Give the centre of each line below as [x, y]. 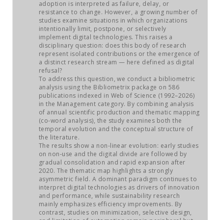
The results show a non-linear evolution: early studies [119, 146]
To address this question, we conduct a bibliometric [117, 79]
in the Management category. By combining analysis [116, 104]
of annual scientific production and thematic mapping [119, 112]
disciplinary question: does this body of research [113, 45]
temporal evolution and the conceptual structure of [116, 129]
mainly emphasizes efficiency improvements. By [110, 204]
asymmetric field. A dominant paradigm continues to [118, 179]
